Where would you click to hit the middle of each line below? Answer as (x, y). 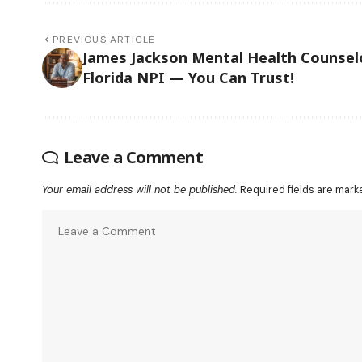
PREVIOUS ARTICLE (104, 39)
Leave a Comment (133, 157)
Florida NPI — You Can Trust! (188, 77)
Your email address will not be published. (140, 189)
